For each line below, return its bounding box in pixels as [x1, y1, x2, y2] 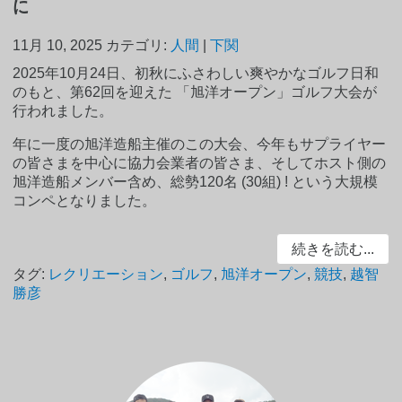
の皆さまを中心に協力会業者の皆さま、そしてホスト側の [13, 154, 387, 170]
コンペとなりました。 [13, 192, 157, 208]
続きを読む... [291, 240, 374, 257]
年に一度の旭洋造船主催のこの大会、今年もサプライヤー [13, 135, 387, 152]
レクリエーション [48, 267, 164, 283]
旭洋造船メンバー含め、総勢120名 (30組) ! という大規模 [13, 173, 379, 189]
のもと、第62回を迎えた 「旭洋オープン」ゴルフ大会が [13, 83, 378, 100]
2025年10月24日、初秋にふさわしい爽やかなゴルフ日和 [13, 65, 380, 81]
